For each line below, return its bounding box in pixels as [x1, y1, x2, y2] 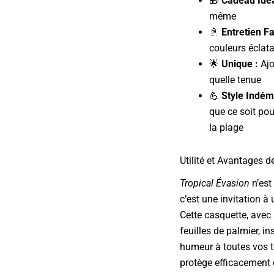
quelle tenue [209, 73, 261, 86]
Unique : [221, 57, 258, 70]
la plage [209, 121, 243, 133]
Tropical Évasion [180, 177, 250, 189]
